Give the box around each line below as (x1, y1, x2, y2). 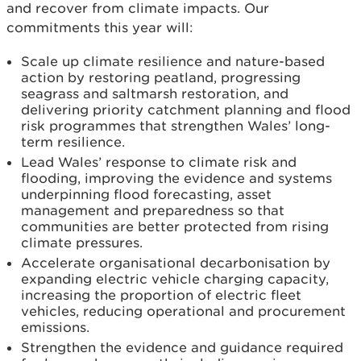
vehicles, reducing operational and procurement (21, 303, 346, 319)
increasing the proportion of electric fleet (21, 287, 301, 303)
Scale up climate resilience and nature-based (21, 53, 325, 69)
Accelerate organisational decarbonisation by (21, 255, 330, 271)
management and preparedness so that (21, 202, 284, 218)
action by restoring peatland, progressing (21, 69, 301, 85)
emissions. (21, 319, 89, 335)
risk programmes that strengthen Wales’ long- (21, 118, 330, 134)
